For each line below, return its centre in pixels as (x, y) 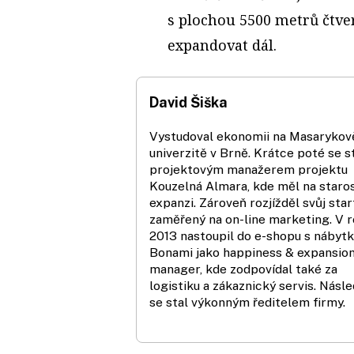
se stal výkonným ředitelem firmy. (247, 302)
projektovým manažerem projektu (249, 169)
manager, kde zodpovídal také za (243, 269)
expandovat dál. (222, 45)
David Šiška (188, 102)
